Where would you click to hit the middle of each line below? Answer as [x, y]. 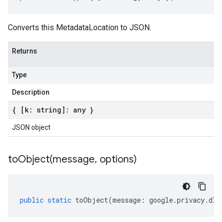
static [59, 200]
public [32, 200]
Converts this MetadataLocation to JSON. [80, 28]
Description [31, 92]
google [161, 200]
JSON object [31, 127]
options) [117, 159]
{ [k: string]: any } [53, 110]
